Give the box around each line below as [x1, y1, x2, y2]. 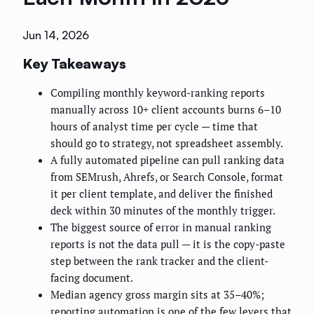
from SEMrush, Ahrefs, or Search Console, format [50, 170, 283, 184]
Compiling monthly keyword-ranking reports [50, 86, 265, 100]
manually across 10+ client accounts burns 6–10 [50, 102, 281, 117]
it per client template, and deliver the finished [50, 186, 273, 201]
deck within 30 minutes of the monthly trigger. [50, 203, 275, 218]
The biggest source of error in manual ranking [50, 220, 271, 235]
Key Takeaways [22, 54, 126, 72]
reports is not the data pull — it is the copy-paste [50, 237, 285, 252]
